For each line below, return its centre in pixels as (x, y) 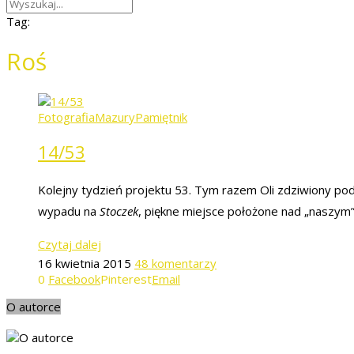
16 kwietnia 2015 (85, 263)
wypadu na (69, 211)
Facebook (74, 279)
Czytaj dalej (70, 244)
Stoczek (119, 211)
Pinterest (126, 279)
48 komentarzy (175, 263)
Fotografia (66, 117)
